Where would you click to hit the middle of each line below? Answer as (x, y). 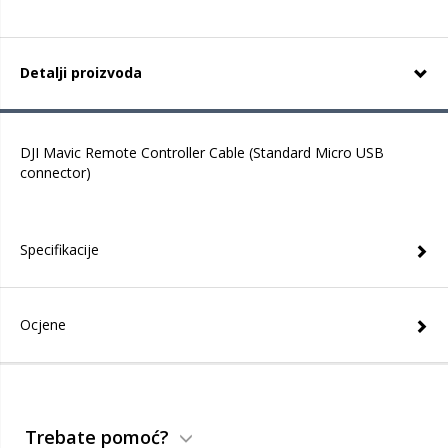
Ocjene (43, 324)
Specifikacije (59, 249)
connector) (55, 172)
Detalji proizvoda (81, 72)
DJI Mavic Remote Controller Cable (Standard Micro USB (202, 152)
